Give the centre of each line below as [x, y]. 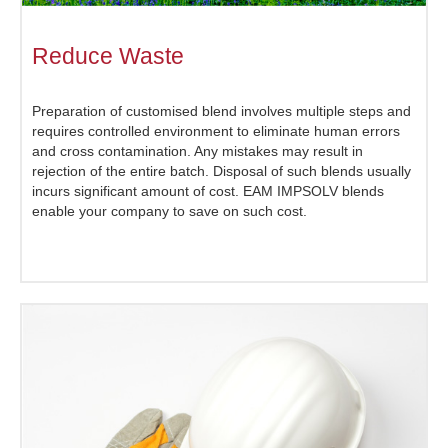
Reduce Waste [108, 56]
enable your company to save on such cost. [169, 211]
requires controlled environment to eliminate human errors [216, 131]
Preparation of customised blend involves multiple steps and [221, 111]
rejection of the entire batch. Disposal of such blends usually [221, 171]
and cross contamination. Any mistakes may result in [197, 151]
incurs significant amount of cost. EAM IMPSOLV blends [208, 191]
